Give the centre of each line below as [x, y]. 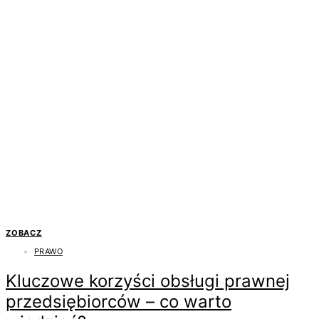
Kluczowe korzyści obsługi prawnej [148, 281]
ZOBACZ [24, 232]
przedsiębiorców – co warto [119, 301]
